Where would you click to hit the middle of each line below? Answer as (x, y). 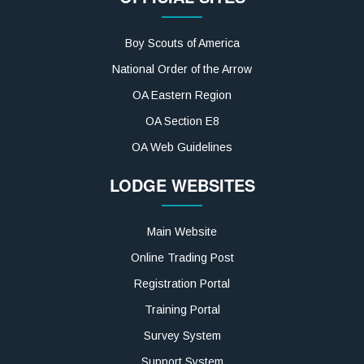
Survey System (182, 336)
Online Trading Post (182, 258)
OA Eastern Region (182, 95)
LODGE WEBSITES (182, 185)
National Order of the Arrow (182, 69)
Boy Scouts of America (182, 43)
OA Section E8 (182, 121)
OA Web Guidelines (182, 147)
